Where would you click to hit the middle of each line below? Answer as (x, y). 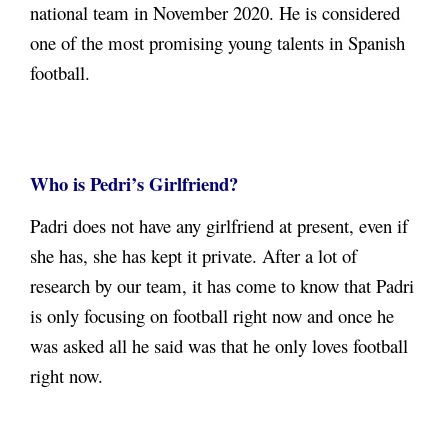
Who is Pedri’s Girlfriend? (134, 184)
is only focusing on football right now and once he (212, 316)
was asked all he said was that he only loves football (219, 346)
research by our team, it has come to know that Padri (222, 286)
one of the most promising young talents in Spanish (217, 43)
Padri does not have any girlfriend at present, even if (219, 226)
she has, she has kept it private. (146, 256)
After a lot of (309, 256)
